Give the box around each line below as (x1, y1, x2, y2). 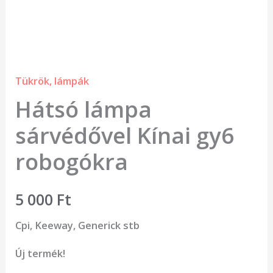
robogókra (15, 146, 129, 177)
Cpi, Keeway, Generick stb (15, 218, 140, 232)
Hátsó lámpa (15, 93, 152, 124)
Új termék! (15, 246, 66, 261)
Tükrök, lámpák (15, 74, 90, 88)
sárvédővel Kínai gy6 (15, 119, 235, 151)
